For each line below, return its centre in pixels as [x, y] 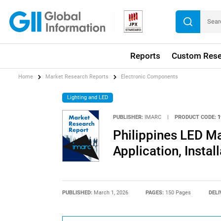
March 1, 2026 [111, 192]
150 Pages [178, 192]
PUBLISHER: [128, 117]
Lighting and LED [88, 97]
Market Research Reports [77, 77]
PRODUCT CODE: [196, 117]
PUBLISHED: [78, 192]
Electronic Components [150, 77]
